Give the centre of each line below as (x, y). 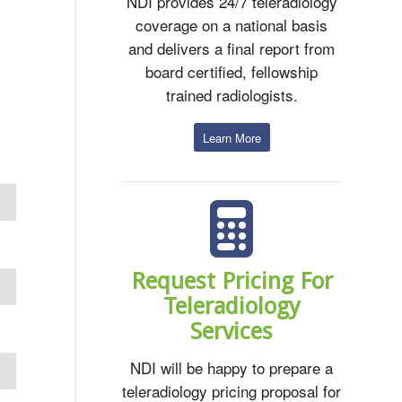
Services (232, 331)
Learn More (232, 137)
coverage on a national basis (232, 25)
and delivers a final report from (232, 48)
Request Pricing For (232, 280)
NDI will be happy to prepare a (232, 368)
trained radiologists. (232, 95)
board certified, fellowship (232, 72)
